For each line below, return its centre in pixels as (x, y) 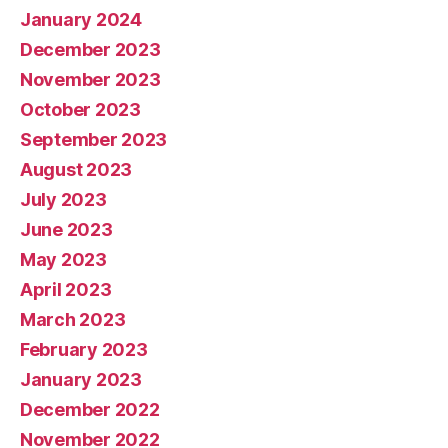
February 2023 (84, 349)
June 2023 (66, 229)
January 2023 (81, 379)
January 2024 (81, 19)
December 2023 (90, 49)
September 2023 (94, 139)
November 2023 (90, 79)
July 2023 (63, 199)
